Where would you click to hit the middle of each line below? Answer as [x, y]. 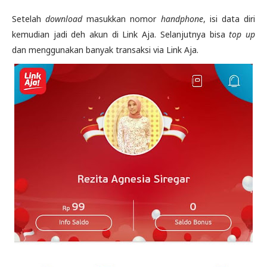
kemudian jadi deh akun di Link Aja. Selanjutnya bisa [121, 35]
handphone [182, 19]
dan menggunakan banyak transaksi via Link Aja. [105, 50]
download [64, 19]
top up [242, 35]
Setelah [29, 19]
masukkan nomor [122, 19]
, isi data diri [229, 19]
